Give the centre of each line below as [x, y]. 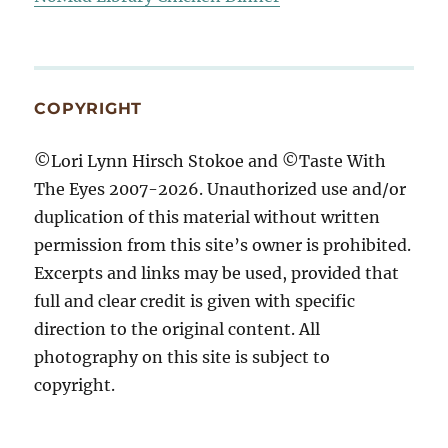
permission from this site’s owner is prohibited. [223, 244]
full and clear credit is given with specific [195, 300]
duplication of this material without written [207, 216]
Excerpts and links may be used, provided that [217, 272]
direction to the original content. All [177, 328]
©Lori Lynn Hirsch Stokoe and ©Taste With [210, 160]
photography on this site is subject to [182, 356]
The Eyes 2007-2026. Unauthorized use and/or [220, 188]
